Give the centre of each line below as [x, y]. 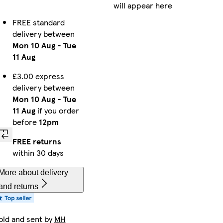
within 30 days [38, 152]
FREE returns [37, 141]
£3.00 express [38, 76]
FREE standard [38, 22]
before [25, 121]
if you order [57, 110]
